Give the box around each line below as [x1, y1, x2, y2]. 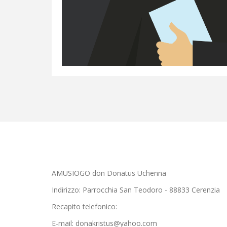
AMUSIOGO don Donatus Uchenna [52, 168, 166, 178]
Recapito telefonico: [52, 202, 119, 211]
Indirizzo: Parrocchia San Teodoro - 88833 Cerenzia [52, 185, 220, 195]
